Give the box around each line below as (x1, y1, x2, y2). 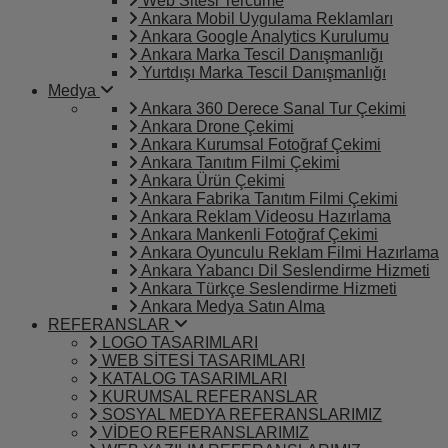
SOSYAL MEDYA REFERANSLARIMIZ (98, 406, 382, 423)
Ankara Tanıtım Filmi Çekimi (138, 154, 340, 171)
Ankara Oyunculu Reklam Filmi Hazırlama (138, 244, 439, 261)
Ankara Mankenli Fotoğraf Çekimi (138, 226, 378, 243)
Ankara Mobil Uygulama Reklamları (138, 10, 393, 27)
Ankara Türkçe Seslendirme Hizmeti (138, 280, 397, 297)
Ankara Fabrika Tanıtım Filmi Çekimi (138, 190, 398, 207)
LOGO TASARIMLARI (98, 334, 258, 351)
